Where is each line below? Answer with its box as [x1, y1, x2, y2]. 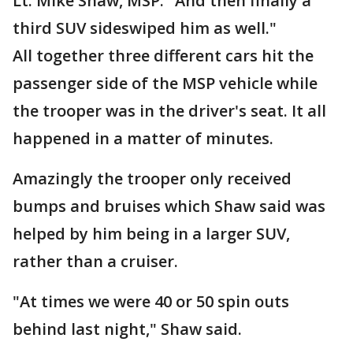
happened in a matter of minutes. [13, 128, 273, 149]
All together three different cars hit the [13, 45, 314, 66]
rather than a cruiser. [13, 251, 178, 272]
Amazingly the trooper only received [13, 168, 292, 189]
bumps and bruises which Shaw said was [13, 195, 325, 217]
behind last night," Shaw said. [13, 318, 242, 340]
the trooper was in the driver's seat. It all [13, 100, 326, 121]
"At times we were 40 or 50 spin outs [13, 291, 289, 312]
